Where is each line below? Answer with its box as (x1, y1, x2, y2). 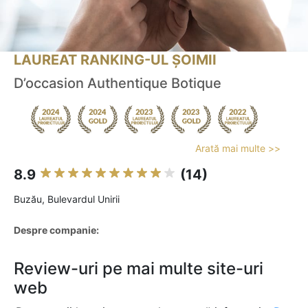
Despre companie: (14, 224, 99, 236)
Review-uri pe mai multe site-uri (14, 258, 263, 279)
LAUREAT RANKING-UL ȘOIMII (14, 52, 217, 69)
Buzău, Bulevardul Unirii (14, 193, 120, 206)
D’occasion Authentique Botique (14, 75, 221, 92)
